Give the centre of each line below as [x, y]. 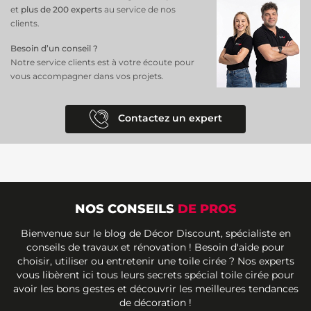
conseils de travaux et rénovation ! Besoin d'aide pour [155, 247]
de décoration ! [155, 303]
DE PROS [207, 209]
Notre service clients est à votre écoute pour [102, 62]
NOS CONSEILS [126, 209]
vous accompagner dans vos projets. [87, 76]
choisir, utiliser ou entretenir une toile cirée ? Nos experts [155, 261]
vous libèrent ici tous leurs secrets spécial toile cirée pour [155, 275]
